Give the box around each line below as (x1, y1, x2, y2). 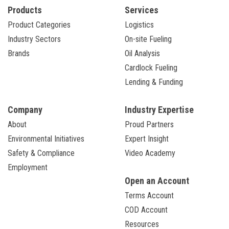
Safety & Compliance (8, 148, 75, 158)
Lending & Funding (125, 77, 183, 87)
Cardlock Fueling (125, 62, 177, 73)
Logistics (125, 19, 154, 30)
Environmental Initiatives (8, 133, 84, 144)
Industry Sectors (8, 34, 61, 44)
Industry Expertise (125, 104, 194, 115)
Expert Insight (125, 133, 169, 144)
